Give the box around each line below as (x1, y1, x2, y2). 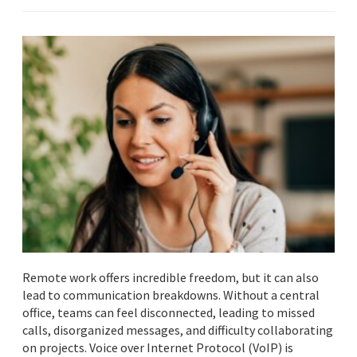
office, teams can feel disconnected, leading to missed (22, 304, 315, 321)
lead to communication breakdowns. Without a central (22, 287, 320, 304)
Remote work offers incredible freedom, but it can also (22, 269, 319, 286)
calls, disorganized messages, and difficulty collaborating (22, 322, 333, 339)
